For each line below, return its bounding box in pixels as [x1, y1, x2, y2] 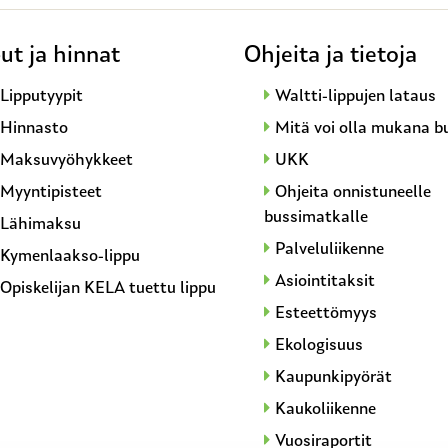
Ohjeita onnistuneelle [275, 183, 431, 201]
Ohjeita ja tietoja [244, 43, 417, 68]
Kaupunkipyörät [275, 368, 392, 386]
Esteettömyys [275, 304, 377, 322]
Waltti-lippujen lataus [275, 87, 436, 105]
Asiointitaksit [275, 272, 375, 290]
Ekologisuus [275, 336, 363, 354]
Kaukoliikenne [275, 400, 376, 418]
